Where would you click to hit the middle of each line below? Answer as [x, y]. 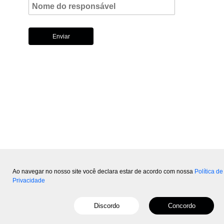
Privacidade [29, 180]
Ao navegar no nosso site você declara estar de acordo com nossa [103, 171]
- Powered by [116, 215]
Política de [209, 171]
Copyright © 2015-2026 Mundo [63, 215]
